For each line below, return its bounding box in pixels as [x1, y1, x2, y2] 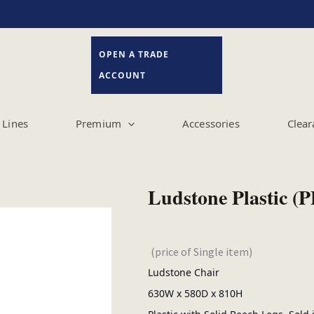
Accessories [182, 116, 240, 130]
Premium [75, 116, 122, 130]
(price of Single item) [150, 244, 252, 259]
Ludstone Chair [147, 265, 219, 279]
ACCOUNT [99, 69, 146, 81]
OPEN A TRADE [99, 48, 169, 60]
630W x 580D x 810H [147, 286, 243, 300]
